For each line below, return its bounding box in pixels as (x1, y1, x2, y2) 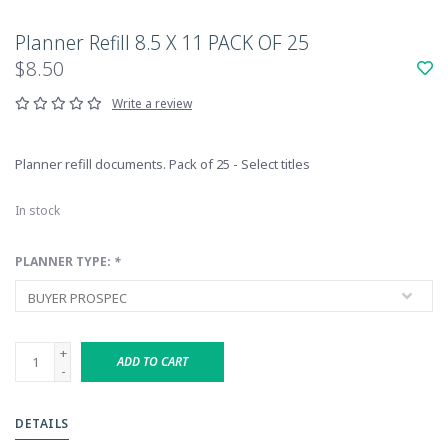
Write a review (112, 95, 192, 112)
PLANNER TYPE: (15, 253, 114, 270)
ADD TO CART (117, 353, 188, 370)
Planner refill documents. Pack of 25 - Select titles (15, 155, 310, 173)
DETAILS (15, 415, 69, 432)
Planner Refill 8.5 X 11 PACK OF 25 (15, 30, 309, 56)
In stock (15, 202, 60, 219)
